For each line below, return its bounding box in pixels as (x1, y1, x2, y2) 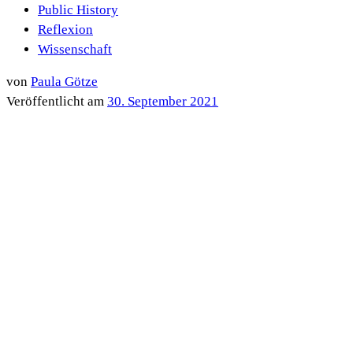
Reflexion (38, 21, 93, 37)
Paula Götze (31, 74, 98, 90)
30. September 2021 (107, 94, 218, 110)
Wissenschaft (38, 41, 112, 57)
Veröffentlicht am (6, 94, 107, 110)
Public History (38, 2, 118, 17)
